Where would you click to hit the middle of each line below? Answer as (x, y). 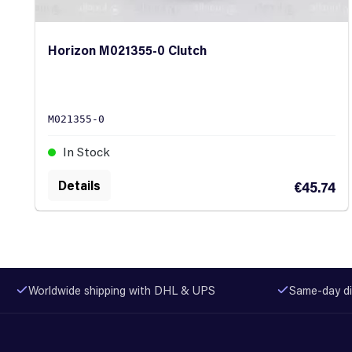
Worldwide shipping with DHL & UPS (122, 290)
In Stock (85, 152)
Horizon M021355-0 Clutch (127, 50)
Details (79, 185)
